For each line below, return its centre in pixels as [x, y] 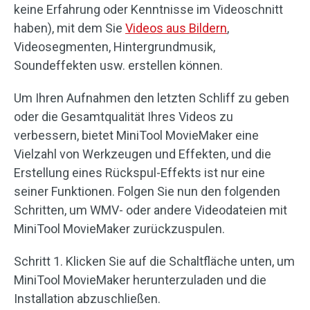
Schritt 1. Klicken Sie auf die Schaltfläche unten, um [154, 261]
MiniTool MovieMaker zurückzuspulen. [119, 229]
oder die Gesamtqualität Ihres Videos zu [124, 117]
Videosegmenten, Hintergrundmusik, [115, 47]
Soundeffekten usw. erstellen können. [118, 65]
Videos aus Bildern [176, 28]
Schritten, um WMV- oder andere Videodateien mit [151, 210]
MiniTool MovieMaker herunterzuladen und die [140, 280]
